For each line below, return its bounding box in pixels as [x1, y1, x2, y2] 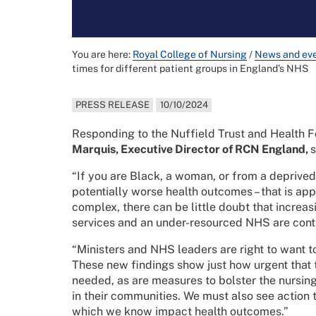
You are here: [72, 49, 133, 61]
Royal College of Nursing [133, 49, 247, 61]
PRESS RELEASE [75, 99, 150, 111]
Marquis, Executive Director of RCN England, [72, 142, 310, 157]
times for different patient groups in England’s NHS [72, 63, 308, 75]
